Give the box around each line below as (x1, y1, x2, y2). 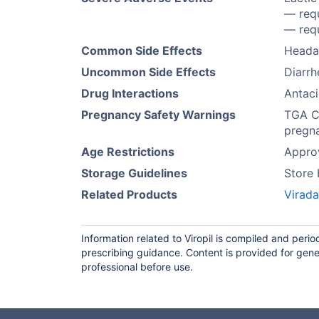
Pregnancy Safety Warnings (81, 108, 236, 122)
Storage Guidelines (81, 166, 187, 180)
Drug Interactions (81, 86, 179, 100)
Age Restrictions (81, 145, 174, 159)
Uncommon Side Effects (81, 65, 216, 79)
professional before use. (81, 261, 193, 273)
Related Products (81, 187, 177, 202)
